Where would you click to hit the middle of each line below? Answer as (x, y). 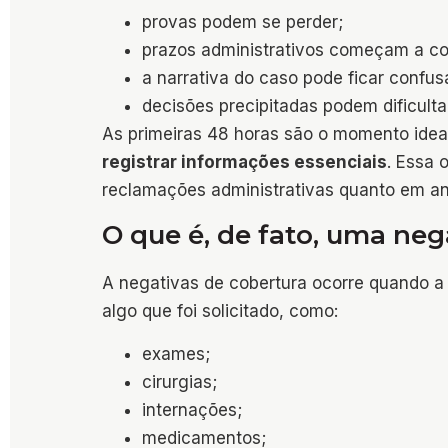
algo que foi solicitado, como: (220, 311)
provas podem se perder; (242, 22)
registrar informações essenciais (244, 162)
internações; (192, 409)
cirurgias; (179, 381)
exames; (176, 353)
